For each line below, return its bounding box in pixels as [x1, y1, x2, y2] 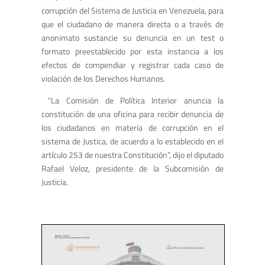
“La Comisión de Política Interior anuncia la [41, 93, 224, 106]
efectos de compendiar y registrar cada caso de [41, 58, 224, 71]
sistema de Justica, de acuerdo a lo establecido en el [41, 134, 224, 147]
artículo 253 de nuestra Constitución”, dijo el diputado [41, 148, 224, 161]
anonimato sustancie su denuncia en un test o [41, 31, 224, 44]
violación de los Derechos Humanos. [41, 72, 166, 85]
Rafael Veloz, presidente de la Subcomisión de [41, 161, 224, 174]
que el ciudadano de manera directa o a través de [41, 17, 224, 30]
